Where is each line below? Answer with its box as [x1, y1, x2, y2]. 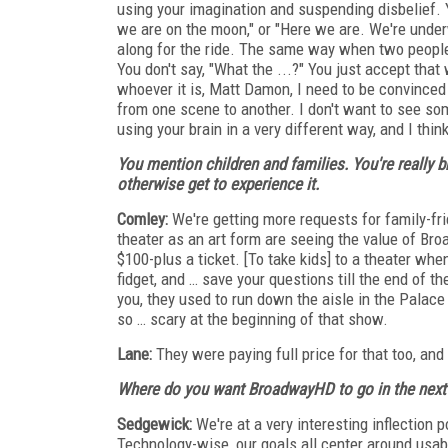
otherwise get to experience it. [117, 173, 319, 194]
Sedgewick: [117, 413, 192, 434]
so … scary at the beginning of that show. [117, 308, 388, 329]
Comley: [117, 208, 168, 229]
